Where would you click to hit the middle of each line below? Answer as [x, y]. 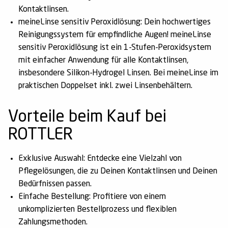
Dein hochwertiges [176, 22]
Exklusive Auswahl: [52, 159]
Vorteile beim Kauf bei [87, 118]
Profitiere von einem [128, 197]
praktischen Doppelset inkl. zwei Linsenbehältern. [105, 86]
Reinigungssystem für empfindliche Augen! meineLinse [115, 35]
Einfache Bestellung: [54, 197]
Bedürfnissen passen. [55, 184]
